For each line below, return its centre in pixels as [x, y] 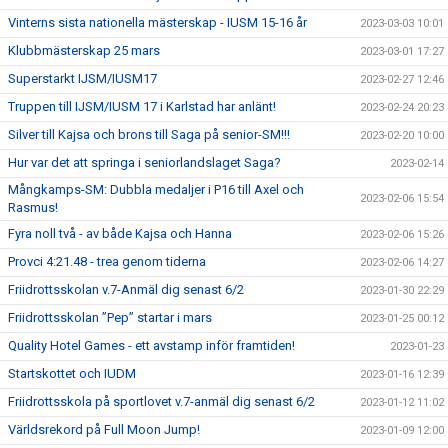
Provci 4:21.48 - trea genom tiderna [107, 261]
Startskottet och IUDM [72, 373]
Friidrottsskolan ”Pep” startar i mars [110, 317]
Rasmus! [33, 207]
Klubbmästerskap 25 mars [84, 50]
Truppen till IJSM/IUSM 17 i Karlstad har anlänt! [142, 106]
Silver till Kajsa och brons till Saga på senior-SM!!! [149, 134]
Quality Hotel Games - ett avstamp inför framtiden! [151, 345]
